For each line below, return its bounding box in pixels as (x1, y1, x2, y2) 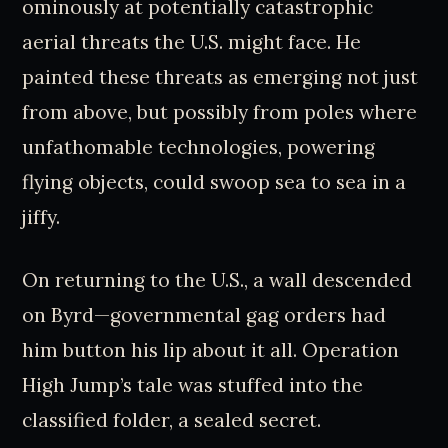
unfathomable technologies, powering (22, 134, 376, 159)
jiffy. (22, 204, 61, 229)
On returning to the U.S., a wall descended (22, 268, 413, 293)
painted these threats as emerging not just (22, 64, 419, 89)
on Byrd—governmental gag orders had (22, 303, 387, 328)
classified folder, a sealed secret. (22, 408, 322, 433)
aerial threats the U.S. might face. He (22, 29, 362, 54)
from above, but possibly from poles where (22, 99, 418, 124)
